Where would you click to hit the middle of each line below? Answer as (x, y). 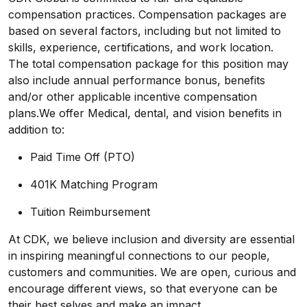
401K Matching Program (94, 184)
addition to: (36, 130)
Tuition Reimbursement (90, 212)
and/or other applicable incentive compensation (133, 97)
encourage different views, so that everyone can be (143, 288)
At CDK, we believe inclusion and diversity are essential (151, 239)
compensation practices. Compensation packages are (147, 14)
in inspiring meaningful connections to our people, (139, 256)
